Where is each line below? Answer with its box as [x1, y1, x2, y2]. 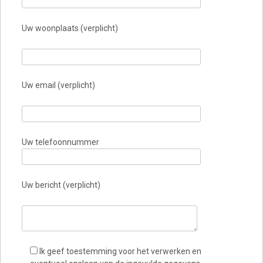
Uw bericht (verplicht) [21, 180, 100, 190]
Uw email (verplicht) [21, 80, 95, 90]
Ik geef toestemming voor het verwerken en [39, 247, 201, 257]
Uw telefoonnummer [21, 137, 99, 147]
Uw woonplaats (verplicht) [21, 23, 118, 33]
